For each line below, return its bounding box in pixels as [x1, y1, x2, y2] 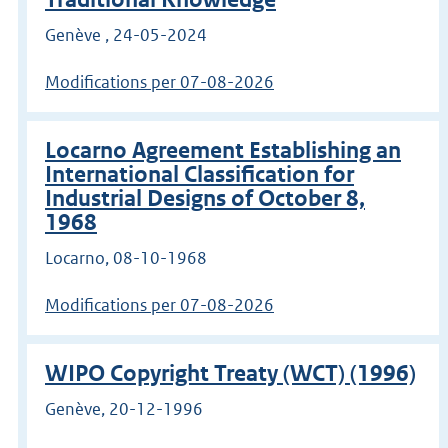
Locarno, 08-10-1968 [45, 247, 207, 270]
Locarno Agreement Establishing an [45, 137, 401, 165]
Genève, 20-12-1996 [45, 397, 203, 420]
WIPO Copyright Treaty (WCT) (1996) [45, 359, 416, 387]
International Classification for [45, 161, 354, 189]
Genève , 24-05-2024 [45, 24, 207, 47]
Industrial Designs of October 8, [45, 185, 365, 213]
